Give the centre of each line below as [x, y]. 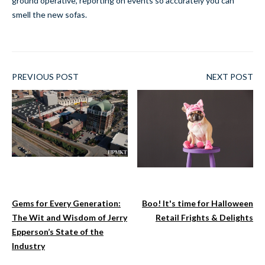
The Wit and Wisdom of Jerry [70, 218]
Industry [28, 246]
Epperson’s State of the [58, 232]
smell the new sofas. [49, 15]
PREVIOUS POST [45, 77]
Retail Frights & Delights [204, 218]
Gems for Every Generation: [66, 203]
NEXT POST [230, 77]
